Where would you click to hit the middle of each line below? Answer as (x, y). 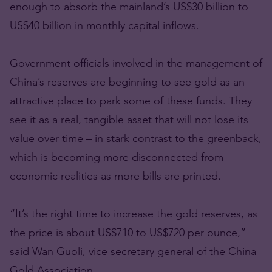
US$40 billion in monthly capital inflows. (104, 25)
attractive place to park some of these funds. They (131, 100)
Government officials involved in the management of (136, 63)
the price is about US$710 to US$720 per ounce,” (128, 232)
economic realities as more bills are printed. (115, 176)
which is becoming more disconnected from (117, 157)
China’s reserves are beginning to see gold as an (127, 82)
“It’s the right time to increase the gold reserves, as (134, 213)
